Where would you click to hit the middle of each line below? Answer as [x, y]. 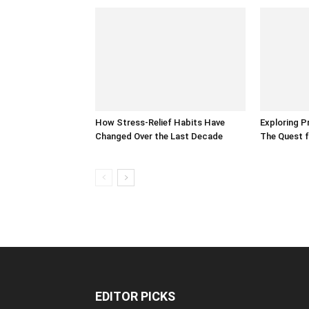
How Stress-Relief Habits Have [160, 122]
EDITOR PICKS [135, 296]
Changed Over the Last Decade [159, 136]
